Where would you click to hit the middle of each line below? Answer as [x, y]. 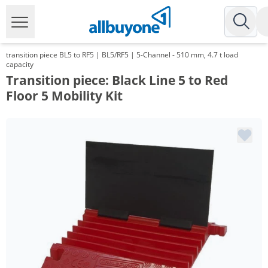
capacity [20, 64]
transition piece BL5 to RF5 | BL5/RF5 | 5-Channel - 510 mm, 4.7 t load [122, 55]
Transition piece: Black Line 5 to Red [117, 80]
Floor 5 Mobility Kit [64, 96]
